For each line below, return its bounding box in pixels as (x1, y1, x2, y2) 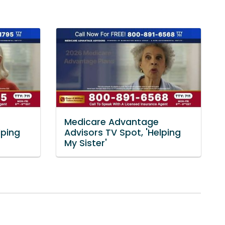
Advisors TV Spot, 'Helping (64, 127, 181, 139)
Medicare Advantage (64, 116, 159, 129)
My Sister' (64, 137, 107, 150)
